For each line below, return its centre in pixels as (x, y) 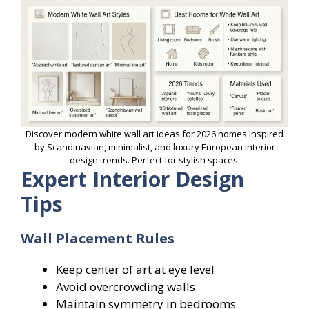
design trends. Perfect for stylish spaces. (154, 160)
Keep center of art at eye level (135, 269)
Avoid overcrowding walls (126, 286)
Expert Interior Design (132, 179)
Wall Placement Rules (98, 238)
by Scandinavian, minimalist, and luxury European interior (154, 147)
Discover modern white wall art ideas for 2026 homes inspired (154, 133)
